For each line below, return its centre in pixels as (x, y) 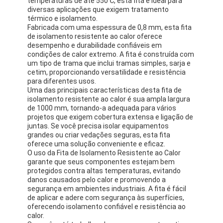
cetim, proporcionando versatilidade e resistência (107, 72)
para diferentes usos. (62, 81)
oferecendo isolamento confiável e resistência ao (107, 206)
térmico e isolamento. (63, 18)
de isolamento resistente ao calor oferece (95, 36)
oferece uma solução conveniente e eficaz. (97, 144)
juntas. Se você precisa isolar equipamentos (98, 126)
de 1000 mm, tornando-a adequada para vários (102, 108)
